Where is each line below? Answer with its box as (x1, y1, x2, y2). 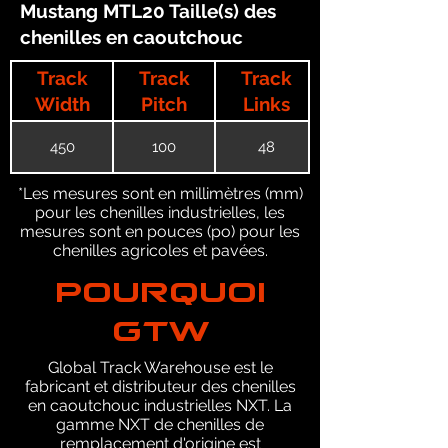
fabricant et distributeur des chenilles (24, 377, 296, 396)
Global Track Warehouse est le (47, 358, 273, 377)
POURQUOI (54, 270, 266, 291)
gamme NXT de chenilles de (56, 415, 264, 434)
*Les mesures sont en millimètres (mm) (17, 184, 303, 203)
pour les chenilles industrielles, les (35, 203, 285, 222)
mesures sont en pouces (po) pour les (20, 222, 300, 241)
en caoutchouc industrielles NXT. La (28, 396, 292, 415)
